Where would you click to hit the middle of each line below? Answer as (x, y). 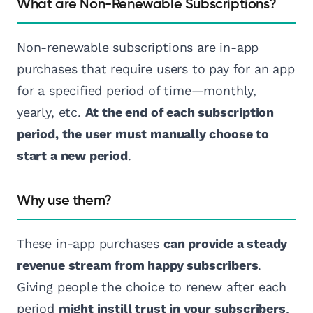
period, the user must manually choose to (143, 134)
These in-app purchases (90, 244)
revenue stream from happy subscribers (138, 265)
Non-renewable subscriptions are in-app (138, 48)
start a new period (72, 156)
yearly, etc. (51, 112)
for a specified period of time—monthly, (137, 91)
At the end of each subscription (180, 112)
